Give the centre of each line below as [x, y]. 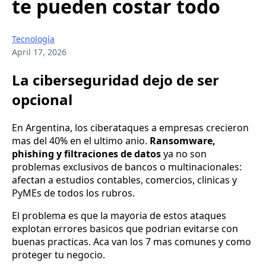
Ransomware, [183, 141]
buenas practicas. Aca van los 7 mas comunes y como [132, 242]
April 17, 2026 [39, 52]
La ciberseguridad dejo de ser [115, 80]
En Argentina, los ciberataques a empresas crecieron [130, 128]
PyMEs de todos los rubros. [73, 193]
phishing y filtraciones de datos [86, 154]
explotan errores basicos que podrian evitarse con [125, 229]
